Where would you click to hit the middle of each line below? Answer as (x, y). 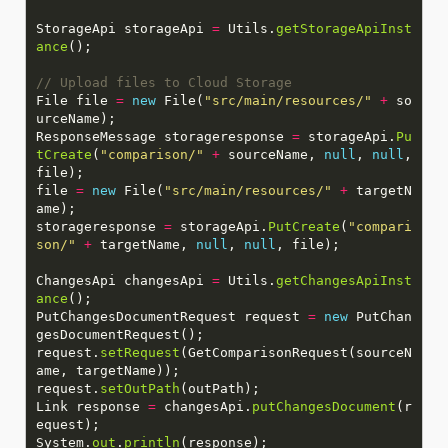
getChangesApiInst (343, 280)
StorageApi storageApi (123, 28)
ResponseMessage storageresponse (163, 136)
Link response (91, 406)
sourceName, (271, 154)
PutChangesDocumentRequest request (171, 316)
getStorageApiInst (343, 28)
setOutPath (139, 388)
